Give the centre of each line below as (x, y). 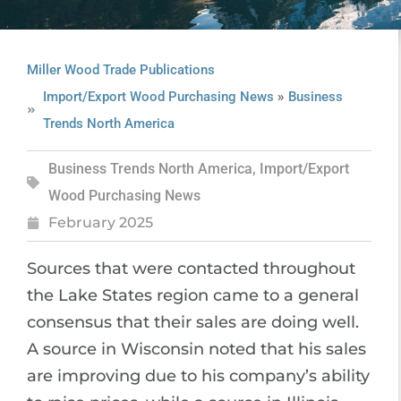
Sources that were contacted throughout (191, 269)
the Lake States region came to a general (193, 295)
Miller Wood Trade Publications (121, 70)
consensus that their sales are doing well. (193, 322)
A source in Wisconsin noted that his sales (196, 349)
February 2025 (101, 222)
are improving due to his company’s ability (198, 376)
